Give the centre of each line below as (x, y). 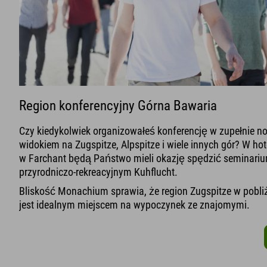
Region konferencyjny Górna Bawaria (118, 105)
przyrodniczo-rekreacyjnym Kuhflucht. (98, 172)
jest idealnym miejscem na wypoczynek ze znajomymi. (134, 204)
